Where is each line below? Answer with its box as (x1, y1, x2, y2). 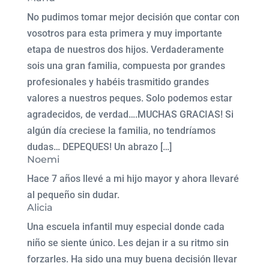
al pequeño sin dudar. (26, 189, 119, 201)
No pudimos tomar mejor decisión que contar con (26, 11, 240, 23)
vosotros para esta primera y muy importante (26, 28, 222, 39)
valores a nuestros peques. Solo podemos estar (26, 92, 232, 104)
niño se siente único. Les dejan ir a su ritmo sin (26, 237, 229, 249)
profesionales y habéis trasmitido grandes (26, 76, 209, 88)
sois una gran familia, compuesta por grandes (26, 60, 225, 71)
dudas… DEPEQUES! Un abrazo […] (26, 141, 172, 153)
